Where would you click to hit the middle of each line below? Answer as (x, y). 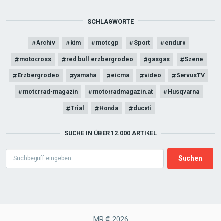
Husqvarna (184, 92)
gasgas (159, 59)
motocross (35, 59)
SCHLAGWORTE (110, 22)
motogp (107, 43)
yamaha (85, 75)
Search (15, 153)
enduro (175, 43)
